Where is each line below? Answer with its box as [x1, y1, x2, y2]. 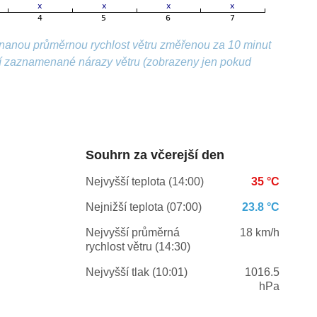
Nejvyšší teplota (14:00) [85, 175, 204, 188]
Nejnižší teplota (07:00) [85, 201, 202, 214]
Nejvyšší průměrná [85, 226, 180, 239]
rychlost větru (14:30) [85, 241, 190, 253]
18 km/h [239, 226, 279, 239]
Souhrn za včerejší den [85, 148, 224, 163]
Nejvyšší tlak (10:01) [85, 266, 188, 279]
